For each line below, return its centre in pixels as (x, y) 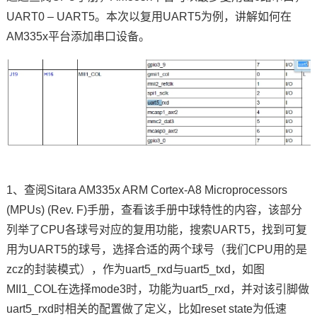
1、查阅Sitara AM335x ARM (78, 190)
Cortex (167, 190)
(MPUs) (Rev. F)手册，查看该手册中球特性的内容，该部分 (154, 210)
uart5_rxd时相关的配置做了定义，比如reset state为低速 (146, 309)
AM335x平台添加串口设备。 (78, 37)
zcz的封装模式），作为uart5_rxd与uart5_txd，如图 (135, 270)
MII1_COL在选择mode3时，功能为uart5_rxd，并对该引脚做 (157, 289)
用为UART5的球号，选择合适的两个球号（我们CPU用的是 (156, 250)
